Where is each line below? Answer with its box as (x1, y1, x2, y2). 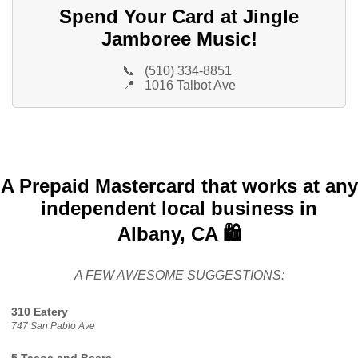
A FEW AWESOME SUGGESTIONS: (74, 268, 284, 282)
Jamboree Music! (101, 27, 257, 50)
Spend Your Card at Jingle (59, 5, 299, 27)
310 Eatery (10, 305, 68, 318)
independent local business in (41, 197, 317, 219)
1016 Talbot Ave (145, 78, 237, 93)
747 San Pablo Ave (10, 320, 95, 331)
